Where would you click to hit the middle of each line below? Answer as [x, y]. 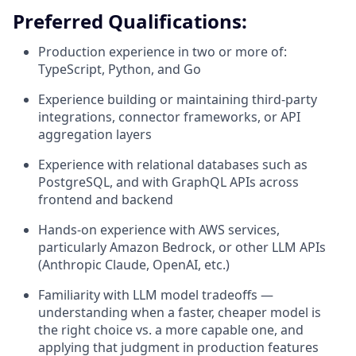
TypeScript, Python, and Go [120, 69]
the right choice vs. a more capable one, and [171, 330]
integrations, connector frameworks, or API [169, 117]
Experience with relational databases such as [173, 164]
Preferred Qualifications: [130, 21]
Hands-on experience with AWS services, [159, 230]
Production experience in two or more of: [163, 52]
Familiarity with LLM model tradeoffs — [156, 295]
